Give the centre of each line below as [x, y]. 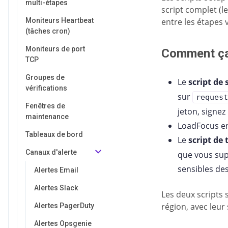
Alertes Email [56, 170]
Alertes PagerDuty [64, 206]
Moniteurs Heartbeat [60, 20]
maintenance [47, 117]
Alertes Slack [56, 188]
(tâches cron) [48, 31]
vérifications [46, 88]
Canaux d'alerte [51, 152]
